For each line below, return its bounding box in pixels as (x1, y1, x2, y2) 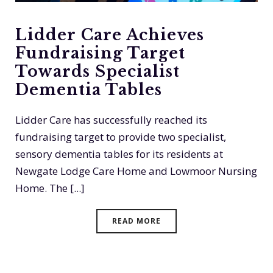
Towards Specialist (15, 62, 180, 81)
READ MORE (112, 216, 161, 226)
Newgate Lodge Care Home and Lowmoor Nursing (15, 164, 257, 178)
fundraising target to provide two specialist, (15, 130, 226, 144)
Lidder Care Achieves (15, 26, 204, 44)
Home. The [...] (15, 181, 85, 195)
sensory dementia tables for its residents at (15, 147, 223, 161)
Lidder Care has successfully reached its (15, 113, 207, 127)
